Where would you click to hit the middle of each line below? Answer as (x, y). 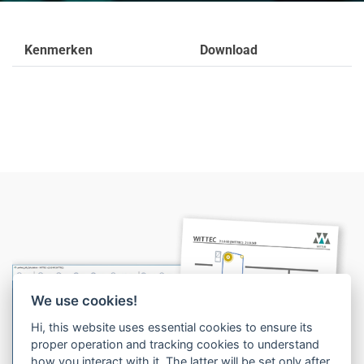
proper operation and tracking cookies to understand (175, 344)
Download (228, 50)
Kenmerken (58, 50)
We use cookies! (84, 300)
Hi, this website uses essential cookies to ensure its (172, 327)
